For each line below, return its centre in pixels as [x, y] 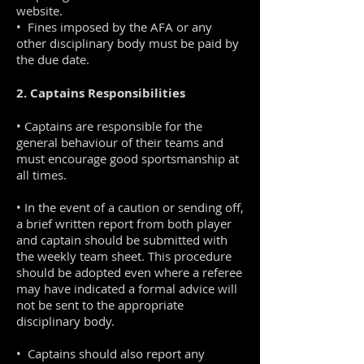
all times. [41, 175]
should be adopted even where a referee [129, 272]
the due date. [53, 59]
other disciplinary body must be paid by [128, 43]
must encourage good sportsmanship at [128, 158]
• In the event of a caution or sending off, [130, 207]
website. [39, 11]
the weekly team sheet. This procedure [124, 256]
